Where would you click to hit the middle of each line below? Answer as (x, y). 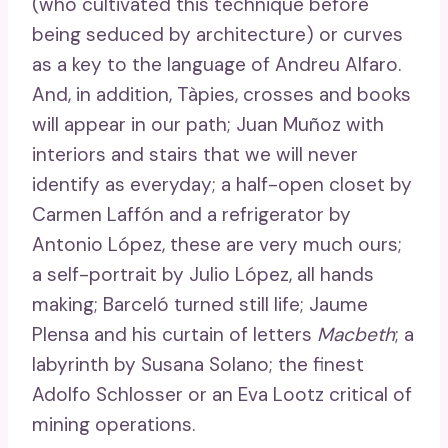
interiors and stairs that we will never (195, 155)
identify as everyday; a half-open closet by (222, 185)
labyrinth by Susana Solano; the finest (198, 365)
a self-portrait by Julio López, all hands (203, 275)
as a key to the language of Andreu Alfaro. (216, 65)
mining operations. (113, 425)
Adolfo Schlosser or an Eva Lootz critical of (222, 395)
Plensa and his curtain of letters (174, 335)
